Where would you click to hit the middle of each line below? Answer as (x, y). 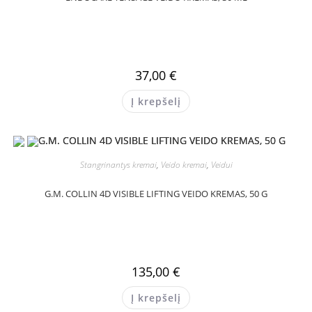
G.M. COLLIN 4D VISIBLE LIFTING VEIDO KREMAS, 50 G (156, 194)
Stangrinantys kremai (118, 165)
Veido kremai (184, 165)
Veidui (221, 165)
